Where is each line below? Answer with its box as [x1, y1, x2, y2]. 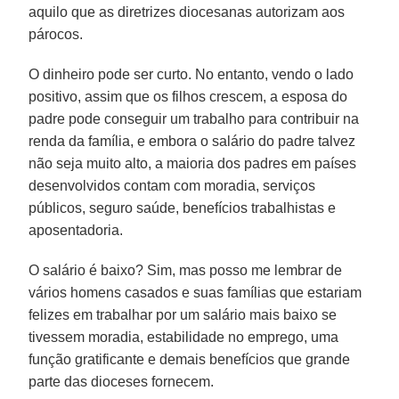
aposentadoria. [28, 222, 124, 238]
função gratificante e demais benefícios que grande [28, 351, 351, 367]
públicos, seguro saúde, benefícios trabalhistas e [28, 199, 337, 216]
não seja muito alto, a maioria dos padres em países [28, 155, 357, 171]
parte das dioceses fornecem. [28, 373, 215, 389]
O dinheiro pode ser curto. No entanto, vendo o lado [28, 66, 354, 82]
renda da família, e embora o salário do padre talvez [28, 133, 356, 149]
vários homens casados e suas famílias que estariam [28, 284, 362, 300]
